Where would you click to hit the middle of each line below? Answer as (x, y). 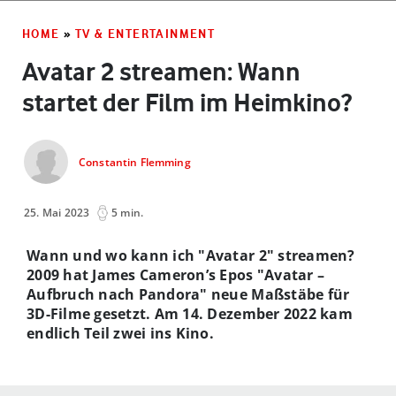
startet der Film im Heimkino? (187, 102)
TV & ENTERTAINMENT (145, 33)
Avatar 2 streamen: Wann (161, 71)
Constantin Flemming (135, 163)
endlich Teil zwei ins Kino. (122, 333)
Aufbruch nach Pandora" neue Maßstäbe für (188, 294)
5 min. (128, 212)
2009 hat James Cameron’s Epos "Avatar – (176, 274)
